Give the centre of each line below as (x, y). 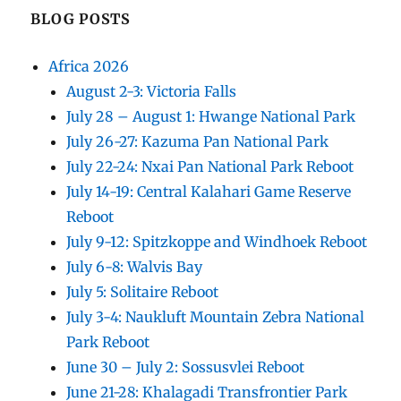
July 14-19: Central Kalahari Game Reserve (209, 191)
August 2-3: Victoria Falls (152, 91)
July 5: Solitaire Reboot (143, 291)
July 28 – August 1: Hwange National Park (211, 116)
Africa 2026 (89, 66)
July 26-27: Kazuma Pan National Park (198, 141)
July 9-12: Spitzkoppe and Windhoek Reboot (217, 241)
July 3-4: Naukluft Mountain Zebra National (216, 316)
